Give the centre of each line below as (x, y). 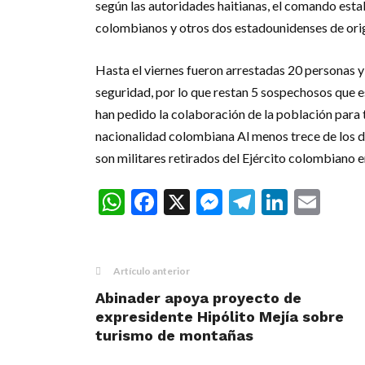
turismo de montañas (174, 335)
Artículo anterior (152, 271)
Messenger (289, 202)
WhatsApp (187, 202)
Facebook (215, 202)
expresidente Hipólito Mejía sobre (220, 317)
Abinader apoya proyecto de (198, 298)
